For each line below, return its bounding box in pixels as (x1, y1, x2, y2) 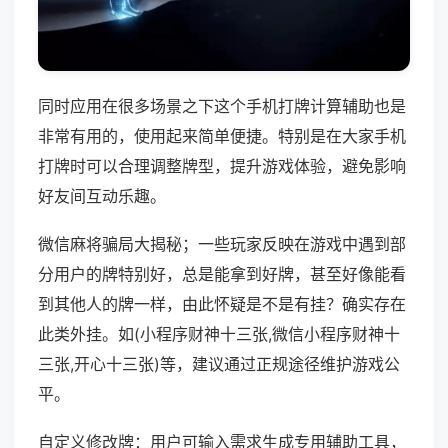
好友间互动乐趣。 (38, 186, 166, 207)
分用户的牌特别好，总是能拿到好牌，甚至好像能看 (38, 264, 406, 285)
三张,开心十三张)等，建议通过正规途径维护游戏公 (38, 354, 400, 375)
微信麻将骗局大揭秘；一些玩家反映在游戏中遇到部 (38, 234, 406, 255)
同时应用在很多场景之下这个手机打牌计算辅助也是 (38, 96, 406, 117)
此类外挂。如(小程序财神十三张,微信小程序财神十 (38, 324, 400, 345)
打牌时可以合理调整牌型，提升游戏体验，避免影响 (38, 156, 406, 177)
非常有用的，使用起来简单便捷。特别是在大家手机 (38, 126, 406, 147)
